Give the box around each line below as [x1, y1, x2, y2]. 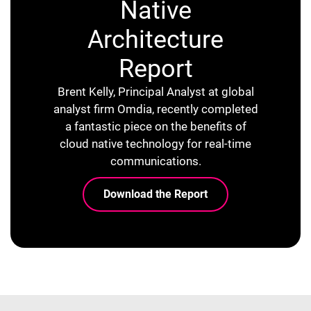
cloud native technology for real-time [60, 136, 251, 151]
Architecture [87, 24, 224, 54]
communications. [110, 153, 201, 168]
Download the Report [103, 187, 208, 201]
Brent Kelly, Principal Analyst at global [57, 84, 254, 99]
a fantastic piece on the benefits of [65, 119, 246, 133]
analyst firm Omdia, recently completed [53, 101, 258, 116]
